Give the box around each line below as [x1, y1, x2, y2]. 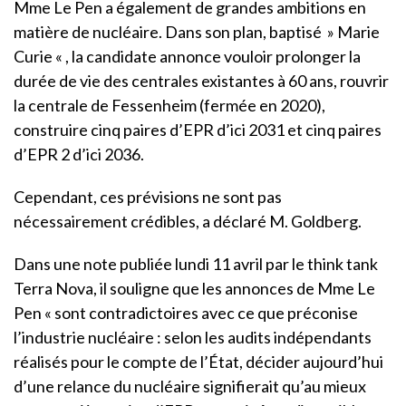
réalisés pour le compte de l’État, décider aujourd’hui [14, 351, 383, 372]
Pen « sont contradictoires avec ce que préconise [14, 302, 358, 323]
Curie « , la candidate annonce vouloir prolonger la [14, 45, 361, 66]
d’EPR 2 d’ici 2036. [14, 143, 144, 164]
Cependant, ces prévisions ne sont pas [14, 186, 282, 207]
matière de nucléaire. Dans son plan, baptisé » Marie [14, 21, 380, 42]
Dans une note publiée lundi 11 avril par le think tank [14, 253, 378, 274]
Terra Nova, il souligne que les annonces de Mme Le [14, 277, 375, 298]
